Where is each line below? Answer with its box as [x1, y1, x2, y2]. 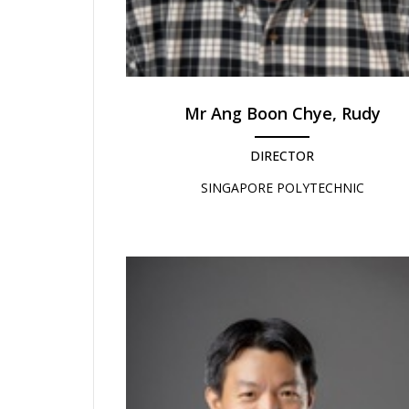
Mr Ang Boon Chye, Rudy [184, 102, 381, 125]
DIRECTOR [250, 147, 314, 165]
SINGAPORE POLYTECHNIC [200, 179, 364, 197]
